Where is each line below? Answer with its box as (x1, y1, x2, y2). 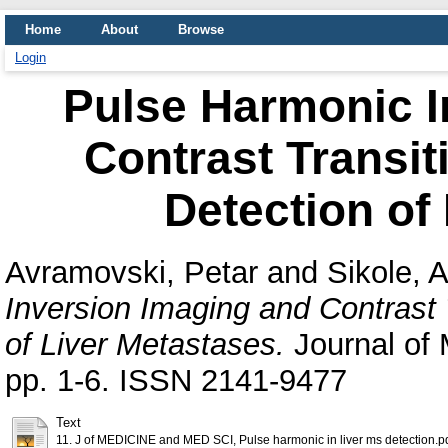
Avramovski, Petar (5, 254, 258, 290)
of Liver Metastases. (5, 326, 285, 362)
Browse (178, 22, 224, 37)
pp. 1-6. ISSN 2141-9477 (5, 362, 347, 398)
